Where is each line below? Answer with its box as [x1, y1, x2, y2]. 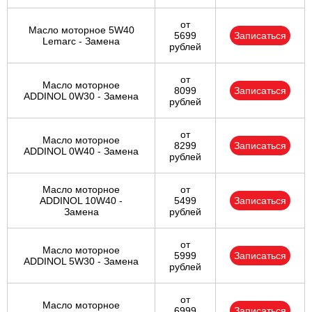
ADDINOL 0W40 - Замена [24, 146, 139, 157]
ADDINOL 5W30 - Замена [24, 256, 139, 267]
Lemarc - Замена [42, 36, 120, 47]
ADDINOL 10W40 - [40, 195, 123, 207]
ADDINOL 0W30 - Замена [24, 91, 139, 102]
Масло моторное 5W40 [28, 24, 134, 36]
